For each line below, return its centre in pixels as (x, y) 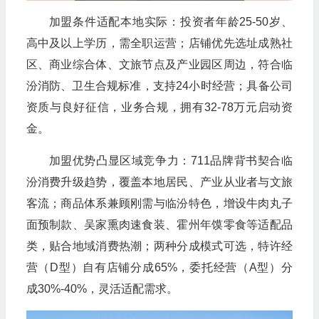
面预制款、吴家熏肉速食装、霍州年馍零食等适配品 (159, 224)
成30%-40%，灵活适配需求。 (102, 288)
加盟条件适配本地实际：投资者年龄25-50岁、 (171, 21)
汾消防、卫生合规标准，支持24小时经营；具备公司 (159, 85)
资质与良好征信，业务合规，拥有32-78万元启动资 (159, 107)
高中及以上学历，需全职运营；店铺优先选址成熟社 (159, 43)
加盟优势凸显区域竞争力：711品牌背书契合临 (171, 160)
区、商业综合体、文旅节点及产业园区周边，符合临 (159, 64)
